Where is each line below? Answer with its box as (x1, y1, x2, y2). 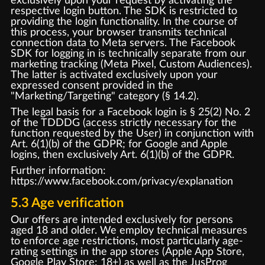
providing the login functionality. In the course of (10, 16, 237, 28)
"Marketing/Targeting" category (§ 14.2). (10, 91, 199, 102)
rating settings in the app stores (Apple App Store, (10, 246, 244, 257)
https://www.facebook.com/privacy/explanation (10, 175, 233, 187)
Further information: (10, 164, 106, 176)
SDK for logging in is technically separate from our (10, 48, 246, 60)
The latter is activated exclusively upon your (10, 69, 218, 81)
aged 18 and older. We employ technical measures (10, 225, 247, 236)
